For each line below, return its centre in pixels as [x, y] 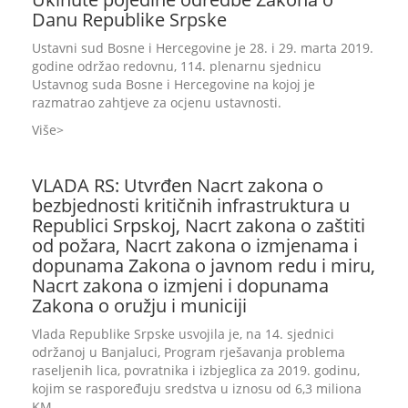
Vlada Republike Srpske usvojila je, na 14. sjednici [183, 334]
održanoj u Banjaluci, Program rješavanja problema [189, 352]
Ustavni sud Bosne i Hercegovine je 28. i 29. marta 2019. [203, 48]
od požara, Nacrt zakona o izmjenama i [195, 245]
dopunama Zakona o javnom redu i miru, [204, 265]
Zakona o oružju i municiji [139, 306]
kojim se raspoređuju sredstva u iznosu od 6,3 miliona [197, 388]
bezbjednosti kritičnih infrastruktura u [191, 205]
